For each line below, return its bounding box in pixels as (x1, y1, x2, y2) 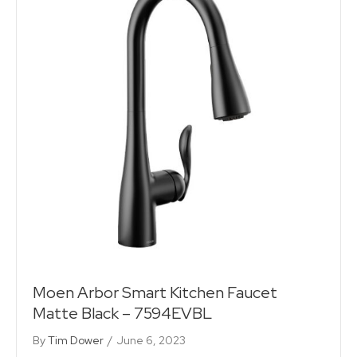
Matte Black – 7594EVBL (33, 302, 212, 324)
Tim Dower (48, 332, 104, 347)
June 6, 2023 (116, 332, 186, 347)
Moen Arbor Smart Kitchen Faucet (33, 281, 277, 303)
